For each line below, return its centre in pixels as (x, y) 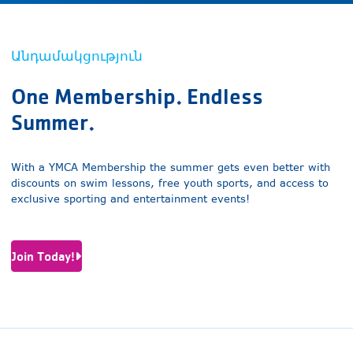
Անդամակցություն (76, 56)
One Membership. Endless (137, 97)
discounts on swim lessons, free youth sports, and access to (169, 183)
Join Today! (43, 256)
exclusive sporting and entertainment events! (130, 199)
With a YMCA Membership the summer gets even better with (170, 167)
